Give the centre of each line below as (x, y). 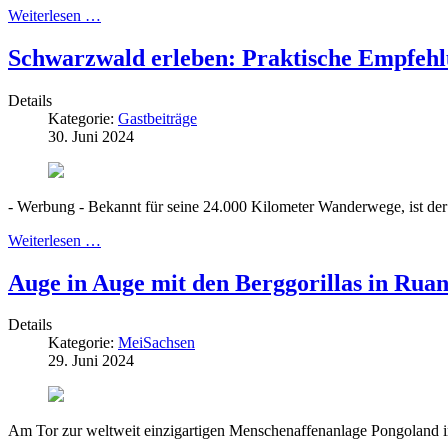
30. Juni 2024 (91, 136)
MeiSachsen (156, 343)
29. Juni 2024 (91, 361)
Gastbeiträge (157, 118)
